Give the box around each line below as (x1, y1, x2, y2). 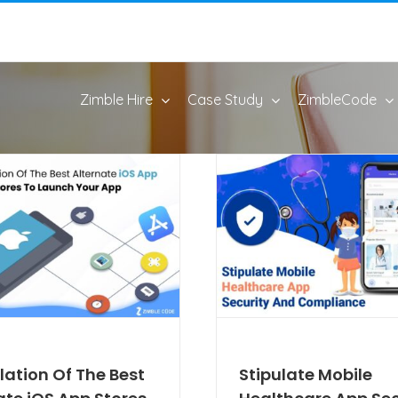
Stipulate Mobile (239, 362, 372, 386)
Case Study (187, 91, 263, 108)
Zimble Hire (80, 91, 153, 108)
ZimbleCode (298, 91, 377, 108)
